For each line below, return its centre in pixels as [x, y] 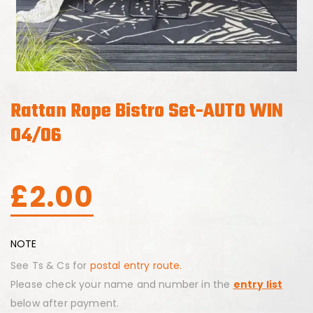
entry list [258, 284]
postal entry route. [136, 265]
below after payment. [65, 303]
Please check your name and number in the [122, 284]
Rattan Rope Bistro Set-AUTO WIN [147, 111]
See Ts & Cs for [50, 265]
